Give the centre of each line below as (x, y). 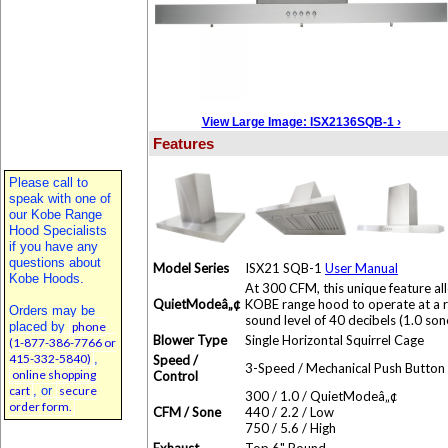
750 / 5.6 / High (290, 428)
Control (175, 376)
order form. (40, 406)
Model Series (191, 268)
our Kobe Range (55, 214)
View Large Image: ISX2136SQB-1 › (301, 122)
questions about (55, 262)
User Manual (361, 268)
